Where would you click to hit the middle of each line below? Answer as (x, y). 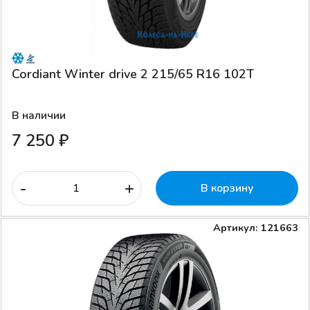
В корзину (227, 188)
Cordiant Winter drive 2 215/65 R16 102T (133, 74)
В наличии (39, 115)
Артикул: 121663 (256, 227)
